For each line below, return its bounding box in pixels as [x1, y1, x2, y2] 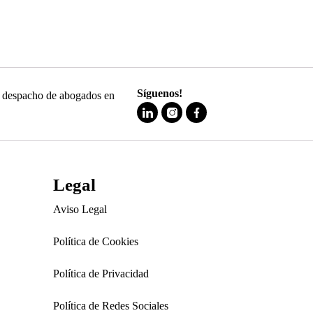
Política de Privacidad [53, 268, 149, 279]
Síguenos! [137, 87, 182, 99]
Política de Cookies [53, 235, 138, 247]
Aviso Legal [53, 203, 107, 215]
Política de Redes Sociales [53, 300, 168, 312]
